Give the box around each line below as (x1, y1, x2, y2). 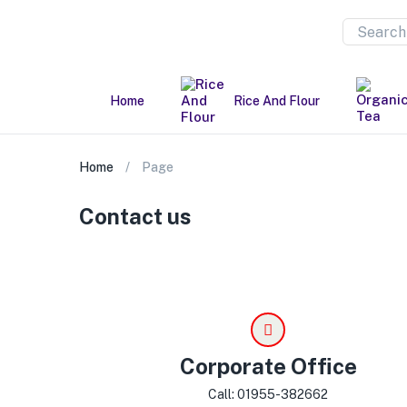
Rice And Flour (233, 94, 320, 108)
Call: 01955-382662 (208, 387, 329, 402)
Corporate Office (179, 353, 357, 379)
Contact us (79, 203, 192, 229)
